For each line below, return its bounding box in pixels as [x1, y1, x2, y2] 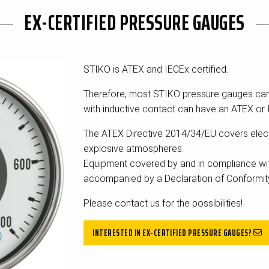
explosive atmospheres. [83, 142, 184, 154]
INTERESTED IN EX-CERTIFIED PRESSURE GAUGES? [92, 226, 253, 240]
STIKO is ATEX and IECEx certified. [83, 63, 228, 75]
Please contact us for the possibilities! [83, 197, 243, 209]
